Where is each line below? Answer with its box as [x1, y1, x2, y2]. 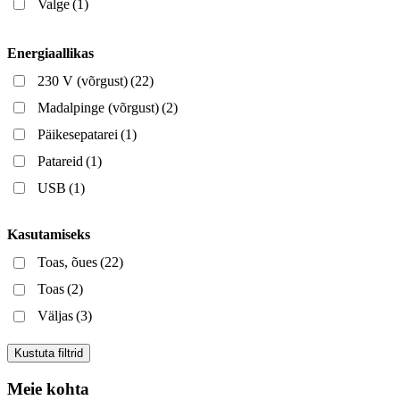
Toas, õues [37, 254, 97, 271]
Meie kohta [7, 379, 89, 398]
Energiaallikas [7, 45, 94, 61]
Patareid [37, 153, 83, 169]
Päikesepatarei [37, 126, 118, 142]
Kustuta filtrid [14, 346, 83, 361]
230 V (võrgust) [37, 72, 128, 88]
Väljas [37, 308, 73, 324]
